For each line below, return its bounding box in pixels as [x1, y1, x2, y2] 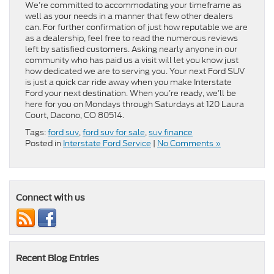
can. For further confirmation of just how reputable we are [25, 21, 248, 34]
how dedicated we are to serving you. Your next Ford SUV [25, 65, 245, 78]
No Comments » [157, 138, 221, 150]
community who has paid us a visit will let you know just [25, 54, 239, 67]
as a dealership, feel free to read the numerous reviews [25, 32, 238, 45]
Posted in [25, 138, 63, 150]
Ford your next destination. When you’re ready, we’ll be [25, 87, 236, 100]
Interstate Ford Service [63, 138, 151, 150]
